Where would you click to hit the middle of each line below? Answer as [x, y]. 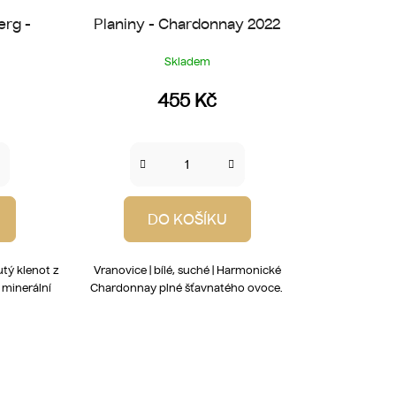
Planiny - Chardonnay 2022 [187, 23]
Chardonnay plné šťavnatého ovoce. [187, 287]
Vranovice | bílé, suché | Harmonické [187, 270]
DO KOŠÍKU [187, 219]
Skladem [187, 61]
